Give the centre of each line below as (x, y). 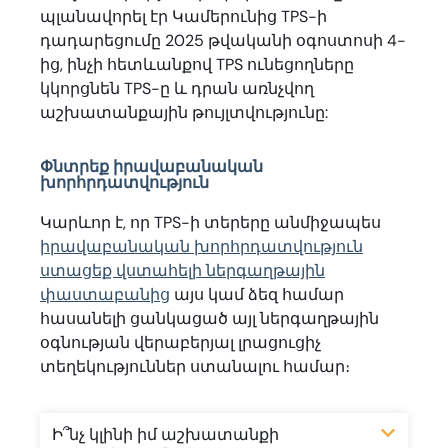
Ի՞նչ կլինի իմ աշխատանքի (165, 435)
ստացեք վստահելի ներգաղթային (182, 270)
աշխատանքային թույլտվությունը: (184, 112)
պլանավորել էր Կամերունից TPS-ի (183, 16)
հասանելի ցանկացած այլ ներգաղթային (209, 318)
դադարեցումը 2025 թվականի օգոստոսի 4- (223, 40)
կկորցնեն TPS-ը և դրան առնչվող (177, 88)
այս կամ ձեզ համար (257, 294)
